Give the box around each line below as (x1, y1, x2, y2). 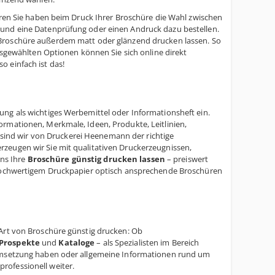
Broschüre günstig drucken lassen (27, 153, 165, 165)
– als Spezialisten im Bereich (95, 237, 199, 248)
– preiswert (165, 153, 209, 165)
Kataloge (58, 237, 95, 248)
